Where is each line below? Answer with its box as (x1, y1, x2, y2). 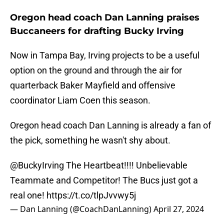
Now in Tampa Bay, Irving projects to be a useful (10, 50, 199, 61)
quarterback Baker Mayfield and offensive (10, 80, 175, 91)
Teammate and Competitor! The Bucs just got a (10, 175, 198, 186)
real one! (10, 190, 46, 201)
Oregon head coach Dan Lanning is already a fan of (10, 120, 211, 131)
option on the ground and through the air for (10, 65, 182, 76)
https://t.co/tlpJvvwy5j (46, 190, 136, 201)
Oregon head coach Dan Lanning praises (10, 12, 199, 23)
